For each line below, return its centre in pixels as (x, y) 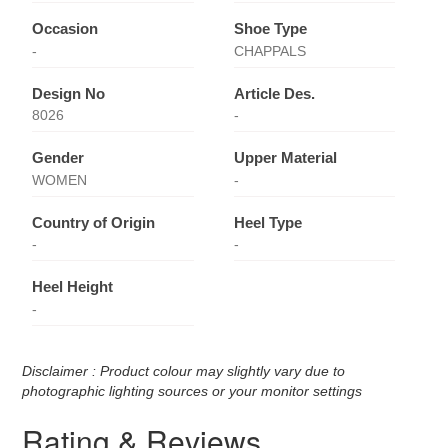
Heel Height (73, 287)
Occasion (65, 29)
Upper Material (285, 158)
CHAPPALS (269, 50)
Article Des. (274, 93)
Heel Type (267, 222)
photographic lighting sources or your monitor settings (192, 390)
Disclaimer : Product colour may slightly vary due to (184, 370)
